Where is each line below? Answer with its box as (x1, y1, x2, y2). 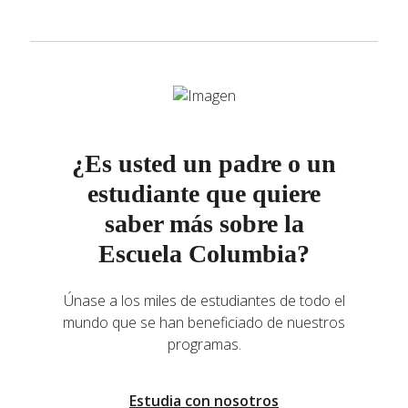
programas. (167, 334, 241, 355)
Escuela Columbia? (98, 240, 310, 269)
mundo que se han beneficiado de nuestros (63, 312, 345, 333)
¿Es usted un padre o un (72, 149, 336, 178)
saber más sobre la (104, 209, 304, 239)
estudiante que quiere (87, 179, 321, 209)
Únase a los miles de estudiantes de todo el (63, 291, 345, 311)
